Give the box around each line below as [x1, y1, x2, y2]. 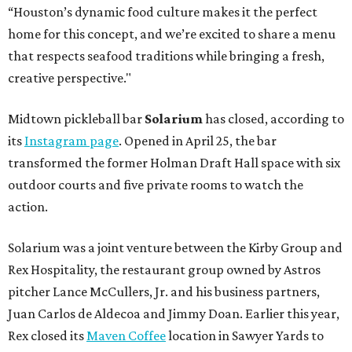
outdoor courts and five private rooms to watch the [8, 177, 303, 193]
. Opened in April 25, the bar [119, 133, 277, 149]
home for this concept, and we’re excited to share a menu [8, 26, 335, 42]
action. [8, 199, 48, 215]
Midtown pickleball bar [8, 111, 145, 127]
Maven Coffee [86, 328, 166, 344]
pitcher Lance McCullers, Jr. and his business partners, [8, 284, 320, 300]
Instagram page [24, 133, 119, 149]
